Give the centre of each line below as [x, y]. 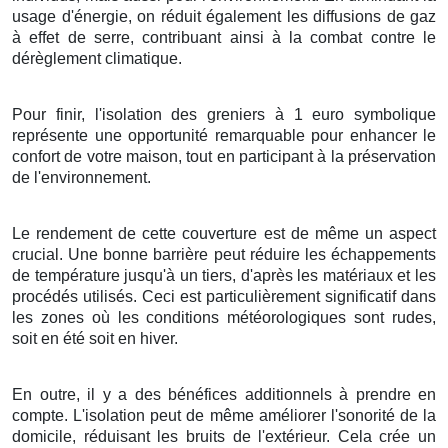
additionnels [288, 394]
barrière [181, 254]
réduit [180, 16]
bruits [205, 436]
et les [414, 275]
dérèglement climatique [95, 58]
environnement [94, 177]
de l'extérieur [279, 436]
